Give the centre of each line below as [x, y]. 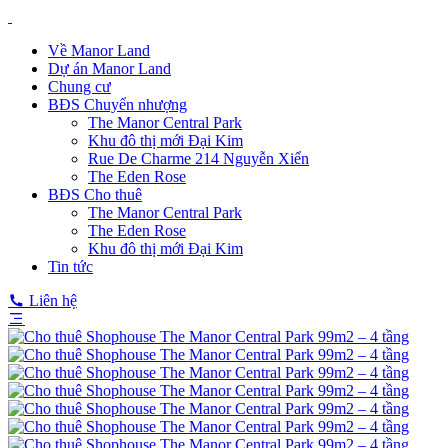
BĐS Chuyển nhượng [117, 104]
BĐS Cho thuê [95, 194]
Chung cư [79, 86]
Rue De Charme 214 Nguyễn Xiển [198, 158]
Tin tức [70, 266]
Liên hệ [53, 300]
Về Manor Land [99, 50]
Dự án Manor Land [109, 68]
